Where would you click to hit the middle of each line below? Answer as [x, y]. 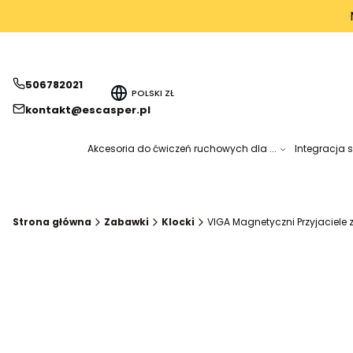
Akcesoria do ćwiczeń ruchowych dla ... [182, 149]
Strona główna [52, 222]
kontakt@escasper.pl [88, 110]
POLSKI [149, 93]
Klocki [178, 222]
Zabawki [126, 222]
